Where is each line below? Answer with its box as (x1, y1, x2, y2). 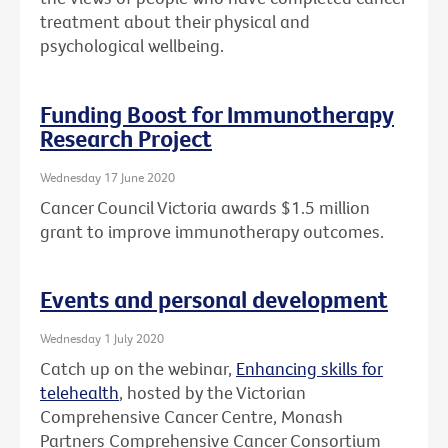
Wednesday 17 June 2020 (40, 169, 175, 186)
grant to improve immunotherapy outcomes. (40, 219, 384, 243)
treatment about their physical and (40, 10, 310, 34)
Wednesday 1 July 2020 (40, 330, 164, 347)
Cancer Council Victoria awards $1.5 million (40, 195, 370, 219)
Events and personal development (40, 284, 388, 315)
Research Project (40, 123, 212, 154)
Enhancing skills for (236, 356, 383, 380)
